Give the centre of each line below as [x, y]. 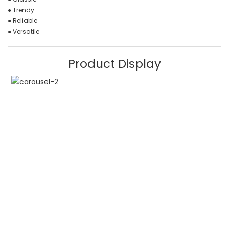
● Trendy [21, 10]
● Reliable [22, 21]
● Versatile [24, 31]
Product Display [114, 64]
